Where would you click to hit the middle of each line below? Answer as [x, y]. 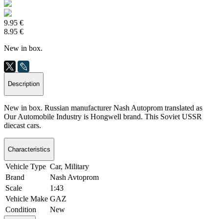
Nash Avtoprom [74, 177]
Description [24, 84]
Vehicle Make [27, 199]
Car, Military [69, 167]
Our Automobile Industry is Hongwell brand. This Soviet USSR [103, 116]
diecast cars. [22, 125]
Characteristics [29, 149]
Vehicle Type [26, 167]
